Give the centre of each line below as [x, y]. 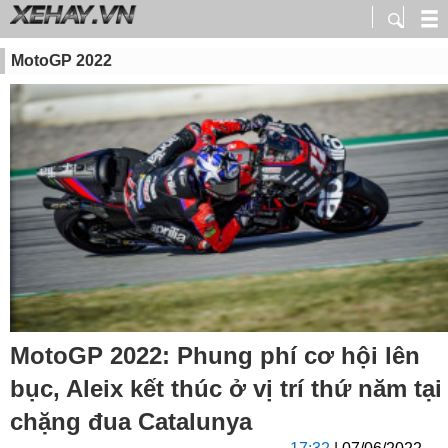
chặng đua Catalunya [131, 422]
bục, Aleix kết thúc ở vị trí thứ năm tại [226, 389]
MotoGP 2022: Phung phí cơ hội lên [215, 356]
